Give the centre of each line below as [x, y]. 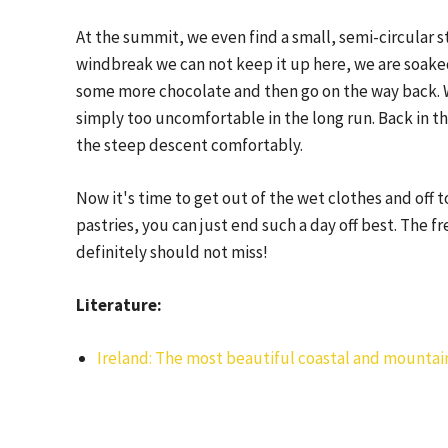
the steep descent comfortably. [189, 145]
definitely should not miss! [172, 252]
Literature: [119, 305]
